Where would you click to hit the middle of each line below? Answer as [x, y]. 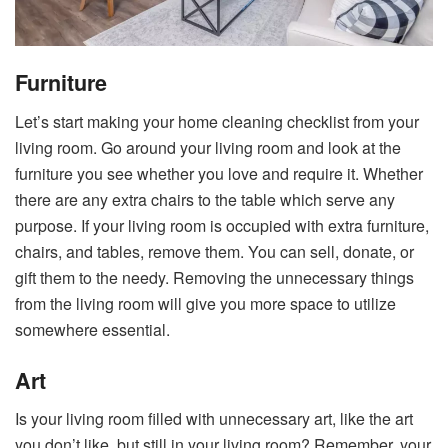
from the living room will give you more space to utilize [205, 303]
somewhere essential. [92, 329]
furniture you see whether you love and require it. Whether [219, 173]
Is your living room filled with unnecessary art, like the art [214, 419]
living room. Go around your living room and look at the [208, 147]
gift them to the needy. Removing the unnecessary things [214, 277]
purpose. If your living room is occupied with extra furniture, [222, 225]
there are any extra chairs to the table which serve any [205, 199]
